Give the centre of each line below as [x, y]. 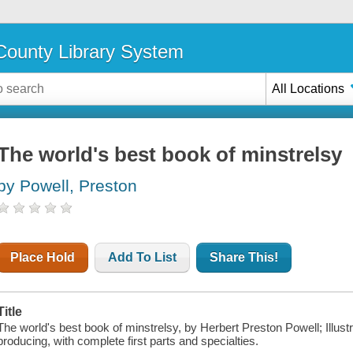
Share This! [244, 258]
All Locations [308, 88]
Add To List [143, 258]
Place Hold [43, 258]
